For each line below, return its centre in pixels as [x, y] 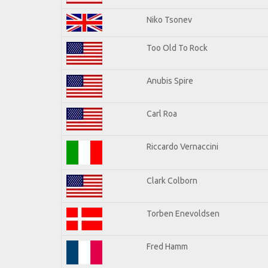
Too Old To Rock [177, 48]
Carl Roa [162, 113]
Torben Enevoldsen [183, 213]
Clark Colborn [172, 180]
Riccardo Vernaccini [182, 146]
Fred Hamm [167, 246]
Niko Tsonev [169, 19]
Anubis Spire [170, 80]
